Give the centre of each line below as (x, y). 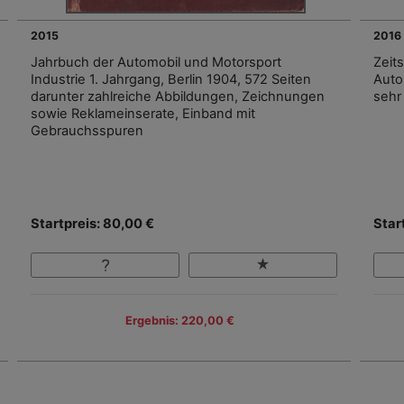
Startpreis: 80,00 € (92, 223)
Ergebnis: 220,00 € (179, 321)
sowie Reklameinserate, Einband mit (143, 113)
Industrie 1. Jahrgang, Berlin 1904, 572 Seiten (171, 79)
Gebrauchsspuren (87, 130)
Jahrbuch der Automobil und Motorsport (156, 62)
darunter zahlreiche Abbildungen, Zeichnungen (178, 96)
